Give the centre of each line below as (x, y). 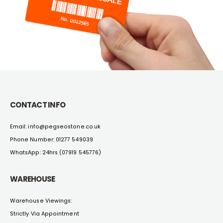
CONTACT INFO (38, 105)
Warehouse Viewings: (41, 201)
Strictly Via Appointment (45, 214)
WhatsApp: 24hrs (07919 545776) (56, 153)
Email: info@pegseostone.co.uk (56, 127)
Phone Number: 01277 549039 (52, 140)
